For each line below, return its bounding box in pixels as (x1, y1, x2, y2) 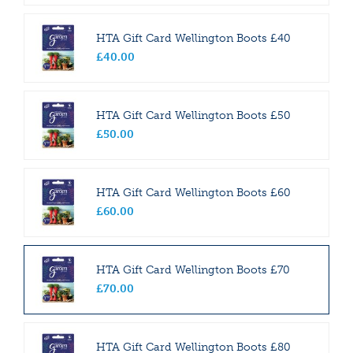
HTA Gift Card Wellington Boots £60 (96, 186, 291, 200)
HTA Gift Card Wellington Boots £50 (96, 109, 291, 123)
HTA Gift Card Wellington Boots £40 (96, 32, 291, 46)
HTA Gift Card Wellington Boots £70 (96, 263, 290, 277)
